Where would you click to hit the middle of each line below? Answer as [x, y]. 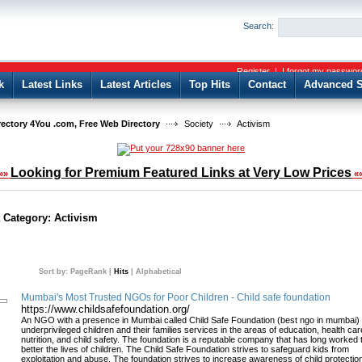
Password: [174, 20]
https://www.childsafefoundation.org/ [105, 309]
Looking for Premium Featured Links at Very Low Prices [181, 173]
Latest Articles [136, 84]
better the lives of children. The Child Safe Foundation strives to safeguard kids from [185, 349]
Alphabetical [159, 271]
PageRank [87, 271]
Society [199, 124]
